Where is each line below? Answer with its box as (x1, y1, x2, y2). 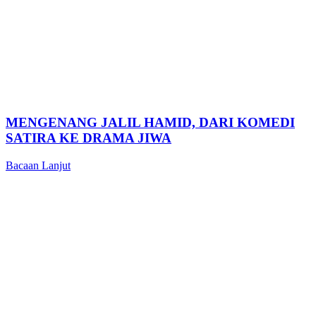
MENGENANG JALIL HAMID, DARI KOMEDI (6, 114, 295, 130)
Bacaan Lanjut (6, 159, 71, 171)
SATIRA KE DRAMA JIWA (6, 130, 171, 145)
